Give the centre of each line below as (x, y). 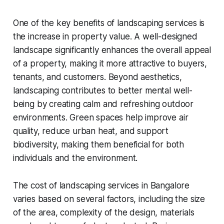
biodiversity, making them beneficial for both (98, 144)
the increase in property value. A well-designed (105, 36)
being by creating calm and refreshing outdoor (103, 104)
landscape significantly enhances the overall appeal (112, 50)
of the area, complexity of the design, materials (103, 212)
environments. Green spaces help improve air (100, 117)
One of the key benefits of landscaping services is (109, 23)
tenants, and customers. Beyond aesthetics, (97, 77)
